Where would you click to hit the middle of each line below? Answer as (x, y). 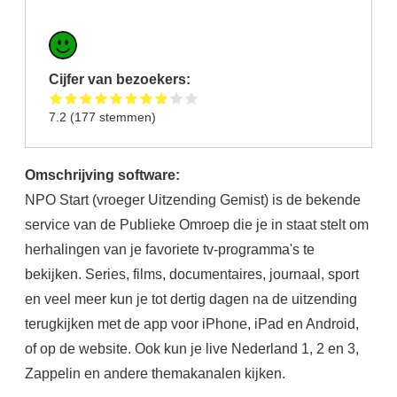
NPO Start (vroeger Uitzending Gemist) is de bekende (192, 200)
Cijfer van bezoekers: (122, 78)
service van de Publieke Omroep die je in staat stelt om (196, 225)
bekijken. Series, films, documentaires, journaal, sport (191, 274)
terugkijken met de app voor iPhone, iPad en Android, (191, 324)
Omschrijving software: (104, 175)
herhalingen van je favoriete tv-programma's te (169, 249)
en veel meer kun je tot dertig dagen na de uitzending (191, 299)
